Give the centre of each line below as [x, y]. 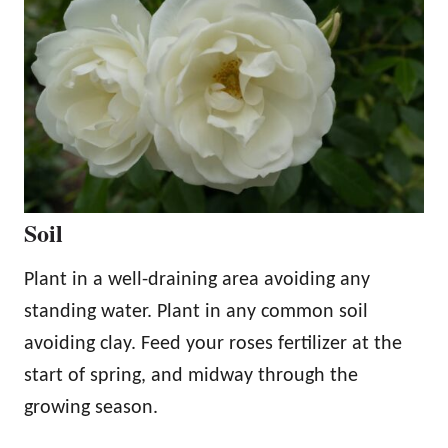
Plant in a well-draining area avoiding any [197, 279]
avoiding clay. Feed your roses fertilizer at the [213, 343]
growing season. [91, 407]
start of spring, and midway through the [191, 375]
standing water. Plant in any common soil [196, 311]
